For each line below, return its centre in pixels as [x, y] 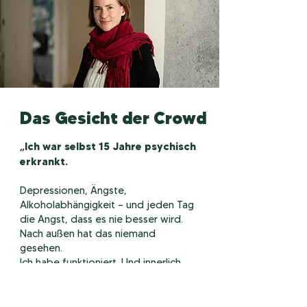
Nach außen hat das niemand [88, 234]
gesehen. [41, 248]
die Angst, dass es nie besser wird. [101, 219]
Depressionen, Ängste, [73, 191]
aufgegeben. [50, 277]
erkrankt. [44, 161]
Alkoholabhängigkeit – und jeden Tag [107, 205]
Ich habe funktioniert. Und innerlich [100, 262]
